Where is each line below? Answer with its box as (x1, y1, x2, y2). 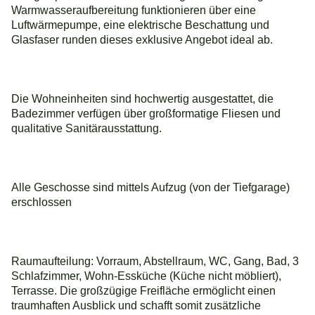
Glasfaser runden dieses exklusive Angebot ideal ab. (11, 33, 274, 46)
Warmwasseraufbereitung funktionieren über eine (11, 4, 257, 17)
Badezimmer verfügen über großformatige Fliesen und (11, 107, 281, 120)
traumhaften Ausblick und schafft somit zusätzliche (11, 299, 262, 312)
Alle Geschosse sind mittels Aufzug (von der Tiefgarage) (11, 181, 290, 194)
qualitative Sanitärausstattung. (11, 122, 162, 135)
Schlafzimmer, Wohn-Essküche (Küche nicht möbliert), (11, 269, 282, 283)
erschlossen (11, 195, 72, 209)
